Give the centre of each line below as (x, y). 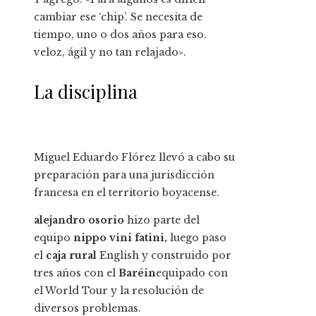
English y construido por (164, 256)
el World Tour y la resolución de (119, 291)
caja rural (71, 256)
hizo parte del (162, 220)
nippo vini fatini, (119, 238)
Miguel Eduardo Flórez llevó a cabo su (134, 158)
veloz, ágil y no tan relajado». (110, 53)
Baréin (137, 273)
